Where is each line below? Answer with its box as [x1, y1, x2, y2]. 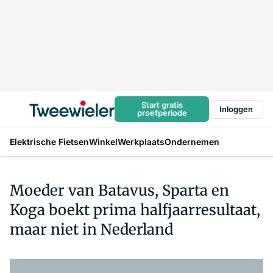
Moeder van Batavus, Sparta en [10, 181, 229, 200]
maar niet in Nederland [10, 220, 173, 239]
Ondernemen [165, 136, 219, 147]
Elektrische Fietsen [10, 136, 89, 147]
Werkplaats [118, 136, 165, 147]
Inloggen [219, 104, 253, 114]
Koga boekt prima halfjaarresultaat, [10, 200, 260, 219]
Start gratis [141, 100, 183, 110]
